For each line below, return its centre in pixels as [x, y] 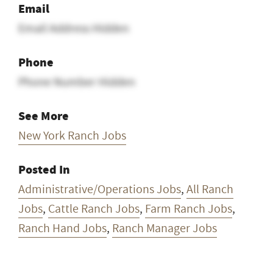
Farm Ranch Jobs [189, 209]
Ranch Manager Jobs [165, 228]
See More [44, 116]
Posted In [44, 169]
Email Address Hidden [74, 28]
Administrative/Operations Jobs [100, 189]
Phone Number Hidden [77, 82]
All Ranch [210, 189]
